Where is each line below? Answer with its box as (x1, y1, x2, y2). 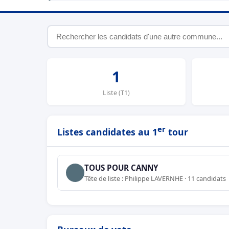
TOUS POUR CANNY (84, 162, 158, 173)
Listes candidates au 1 (57, 125, 157, 138)
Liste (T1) (102, 88, 130, 97)
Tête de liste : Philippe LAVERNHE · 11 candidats (84, 173, 226, 183)
